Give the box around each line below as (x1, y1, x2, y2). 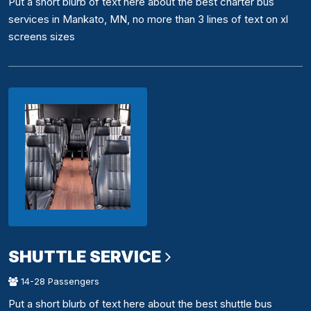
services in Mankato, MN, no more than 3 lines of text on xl (8, 12, 288, 26)
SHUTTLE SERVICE (8, 246, 161, 267)
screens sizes (8, 30, 75, 44)
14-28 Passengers (18, 276, 99, 287)
